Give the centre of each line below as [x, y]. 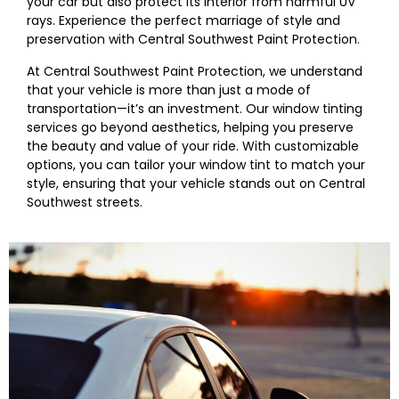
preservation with [82, 40]
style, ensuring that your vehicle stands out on [173, 183]
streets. [118, 202]
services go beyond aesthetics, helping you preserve [190, 127]
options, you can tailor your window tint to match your [196, 164]
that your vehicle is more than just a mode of [169, 90]
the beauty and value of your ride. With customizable [193, 146]
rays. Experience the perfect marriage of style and [183, 21]
